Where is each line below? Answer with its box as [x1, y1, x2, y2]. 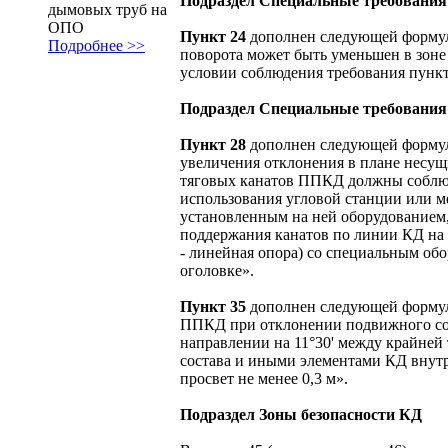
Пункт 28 [180, 135, 246, 153]
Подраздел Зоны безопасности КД [180, 405, 422, 423]
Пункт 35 [180, 297, 246, 315]
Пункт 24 [180, 27, 246, 45]
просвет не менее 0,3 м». [180, 369, 348, 387]
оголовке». [180, 261, 254, 279]
